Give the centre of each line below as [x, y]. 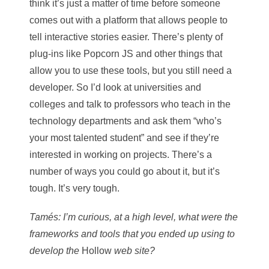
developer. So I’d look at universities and [115, 87]
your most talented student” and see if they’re [124, 138]
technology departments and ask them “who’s [125, 121]
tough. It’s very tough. [74, 188]
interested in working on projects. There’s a [121, 154]
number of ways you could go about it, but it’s [125, 171]
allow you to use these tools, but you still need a [131, 70]
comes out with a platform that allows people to [128, 20]
